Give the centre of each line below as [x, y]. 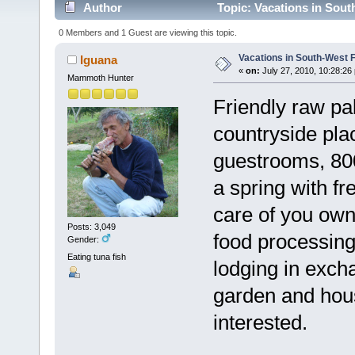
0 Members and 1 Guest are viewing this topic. [148, 32]
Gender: [84, 240]
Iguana [99, 59]
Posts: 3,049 [91, 227]
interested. [260, 322]
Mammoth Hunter [100, 77]
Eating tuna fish [96, 256]
